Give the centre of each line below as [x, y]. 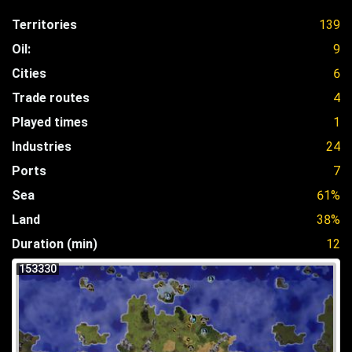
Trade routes [51, 97]
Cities [29, 73]
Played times [50, 122]
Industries [42, 146]
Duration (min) [55, 244]
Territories [44, 24]
